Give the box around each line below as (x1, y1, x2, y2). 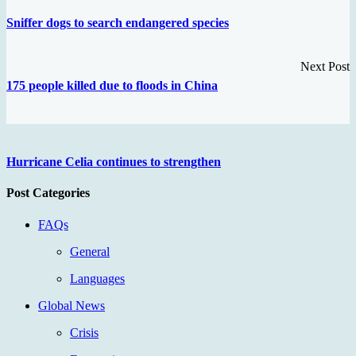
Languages (70, 271, 125, 285)
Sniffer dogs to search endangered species (6, 16, 229, 30)
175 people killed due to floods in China (6, 78, 218, 92)
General (70, 244, 110, 258)
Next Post (300, 60, 350, 74)
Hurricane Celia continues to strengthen (6, 155, 221, 169)
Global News (38, 298, 105, 312)
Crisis (70, 325, 99, 339)
